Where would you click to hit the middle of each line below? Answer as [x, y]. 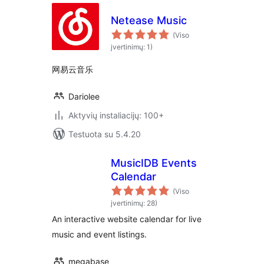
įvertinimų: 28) [134, 203]
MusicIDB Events [154, 163]
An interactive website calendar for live [127, 219]
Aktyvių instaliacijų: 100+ [116, 115]
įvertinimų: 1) [132, 47]
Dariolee [84, 96]
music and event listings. [99, 234]
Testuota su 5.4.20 [105, 134]
